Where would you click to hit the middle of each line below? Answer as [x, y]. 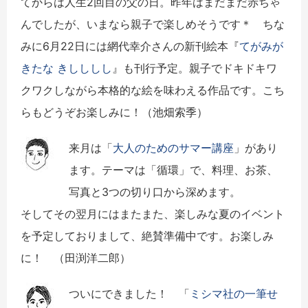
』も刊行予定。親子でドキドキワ [195, 68]
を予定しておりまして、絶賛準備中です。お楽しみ [147, 235]
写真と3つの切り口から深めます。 [155, 191]
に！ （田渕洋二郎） [76, 257]
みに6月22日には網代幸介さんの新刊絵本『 [130, 46]
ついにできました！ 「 [129, 293]
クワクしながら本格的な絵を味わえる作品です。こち [153, 90]
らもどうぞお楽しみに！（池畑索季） [114, 112]
